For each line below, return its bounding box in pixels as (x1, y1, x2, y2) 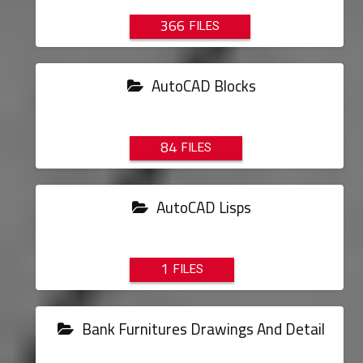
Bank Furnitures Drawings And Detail (79, 314, 326, 344)
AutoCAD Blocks (147, 71, 256, 100)
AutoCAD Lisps (152, 193, 251, 222)
